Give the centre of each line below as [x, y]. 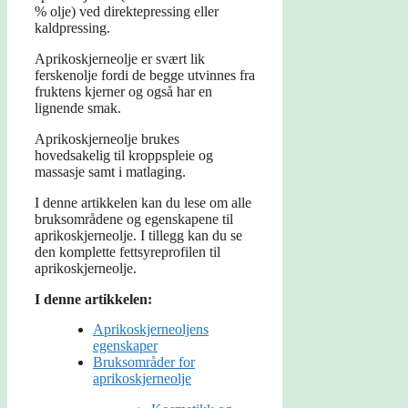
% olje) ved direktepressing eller [127, 12]
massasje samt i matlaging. [110, 172]
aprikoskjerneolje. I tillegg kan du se [138, 236]
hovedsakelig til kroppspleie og [124, 156]
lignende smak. [78, 108]
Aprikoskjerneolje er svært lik [120, 59]
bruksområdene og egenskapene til [134, 219]
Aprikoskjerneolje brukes [107, 139]
